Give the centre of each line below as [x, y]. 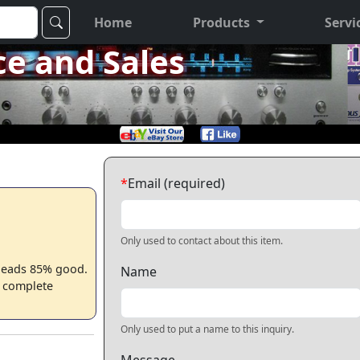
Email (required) [176, 183]
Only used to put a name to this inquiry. [207, 329]
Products [221, 22]
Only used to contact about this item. [202, 241]
